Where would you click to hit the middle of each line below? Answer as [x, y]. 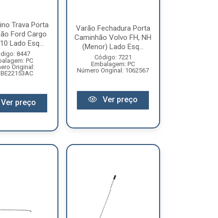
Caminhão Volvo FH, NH [113, 37]
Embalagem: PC [113, 64]
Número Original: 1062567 [113, 70]
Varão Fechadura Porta [113, 28]
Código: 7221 [113, 57]
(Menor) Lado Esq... [113, 46]
